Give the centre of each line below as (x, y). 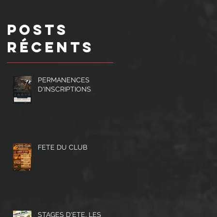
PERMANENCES (64, 80)
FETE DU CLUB (62, 147)
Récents (50, 47)
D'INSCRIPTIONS (64, 89)
